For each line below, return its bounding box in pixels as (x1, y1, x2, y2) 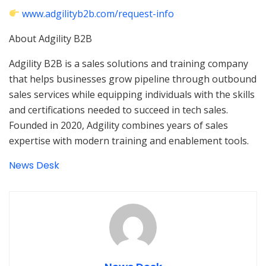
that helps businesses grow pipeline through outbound (9, 72, 256, 85)
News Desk (9, 158, 59, 172)
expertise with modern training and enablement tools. (9, 134, 249, 147)
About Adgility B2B (9, 31, 92, 45)
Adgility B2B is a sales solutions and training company (9, 56, 248, 70)
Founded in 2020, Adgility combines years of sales (9, 118, 228, 132)
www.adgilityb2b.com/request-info (22, 7, 175, 20)
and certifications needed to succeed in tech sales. (9, 103, 228, 116)
